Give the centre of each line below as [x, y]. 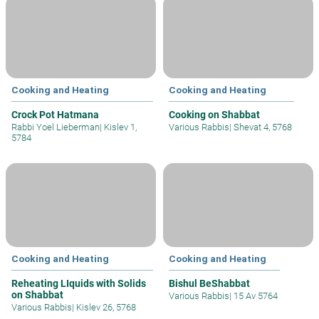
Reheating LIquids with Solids [79, 283]
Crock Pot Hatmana [55, 114]
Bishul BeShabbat [209, 283]
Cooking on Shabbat [214, 114]
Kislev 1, [119, 127]
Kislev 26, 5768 [105, 307]
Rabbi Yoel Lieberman [56, 127]
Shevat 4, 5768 [262, 127]
